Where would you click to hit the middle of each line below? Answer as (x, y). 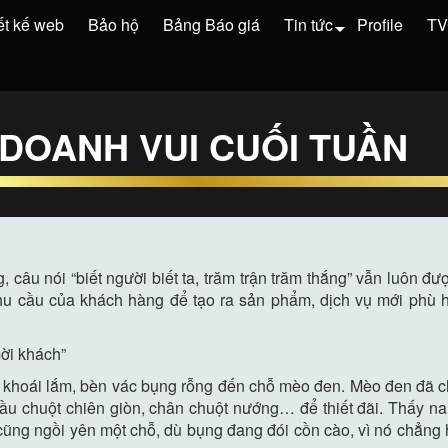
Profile (380, 24)
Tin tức (308, 24)
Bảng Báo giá (211, 24)
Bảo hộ (113, 24)
